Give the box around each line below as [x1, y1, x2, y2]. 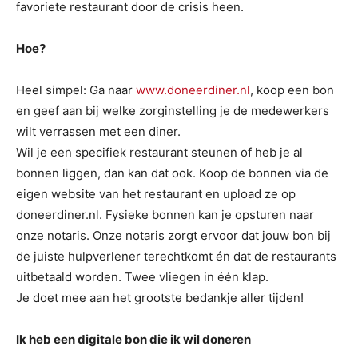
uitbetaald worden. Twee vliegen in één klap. [16, 269, 268, 284]
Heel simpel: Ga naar [16, 82, 136, 97]
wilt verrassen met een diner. [16, 124, 181, 139]
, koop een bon [250, 82, 334, 97]
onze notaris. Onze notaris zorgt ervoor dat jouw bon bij [16, 228, 331, 243]
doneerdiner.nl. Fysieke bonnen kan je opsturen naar [16, 207, 314, 222]
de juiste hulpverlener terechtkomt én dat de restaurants [16, 249, 336, 264]
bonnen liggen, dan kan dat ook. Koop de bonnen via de [16, 165, 328, 181]
